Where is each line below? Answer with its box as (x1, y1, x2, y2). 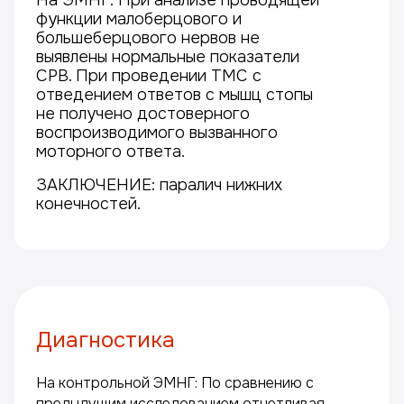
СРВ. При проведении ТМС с (36, 66, 262, 86)
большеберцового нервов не (36, 28, 260, 48)
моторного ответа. (36, 142, 185, 161)
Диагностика (36, 326, 175, 353)
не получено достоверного (36, 104, 250, 124)
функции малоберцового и (36, 9, 242, 29)
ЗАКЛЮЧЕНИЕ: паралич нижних (36, 175, 282, 195)
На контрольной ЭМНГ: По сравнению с (36, 373, 314, 392)
